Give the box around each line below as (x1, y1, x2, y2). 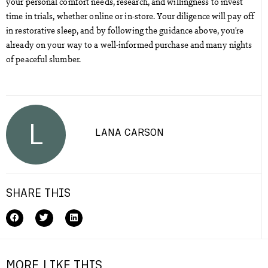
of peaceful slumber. (6, 52, 81, 65)
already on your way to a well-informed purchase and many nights (6, 38, 252, 50)
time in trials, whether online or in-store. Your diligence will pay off (6, 9, 255, 22)
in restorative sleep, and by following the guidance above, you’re (6, 23, 244, 36)
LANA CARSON (95, 125, 165, 139)
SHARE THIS (6, 185, 71, 200)
